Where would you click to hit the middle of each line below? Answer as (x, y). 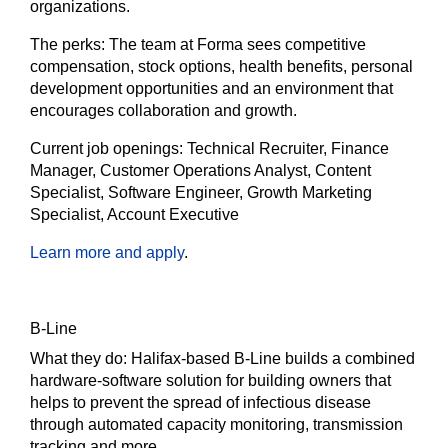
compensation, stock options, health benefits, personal (221, 67)
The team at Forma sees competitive (237, 45)
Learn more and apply (107, 253)
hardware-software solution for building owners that (210, 381)
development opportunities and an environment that (211, 89)
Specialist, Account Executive (134, 215)
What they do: (80, 359)
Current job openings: (108, 149)
